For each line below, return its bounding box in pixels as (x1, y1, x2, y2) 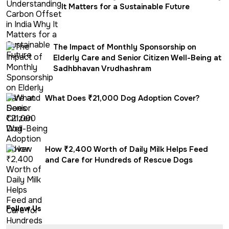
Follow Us (6, 204, 41, 214)
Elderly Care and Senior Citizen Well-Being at (53, 53, 221, 63)
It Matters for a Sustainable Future (61, 2, 190, 12)
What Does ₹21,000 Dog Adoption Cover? (45, 93, 200, 104)
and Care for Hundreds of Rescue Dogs (45, 155, 193, 166)
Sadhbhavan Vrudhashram (53, 63, 151, 74)
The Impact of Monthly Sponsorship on (53, 42, 196, 53)
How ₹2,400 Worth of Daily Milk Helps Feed (45, 144, 208, 155)
